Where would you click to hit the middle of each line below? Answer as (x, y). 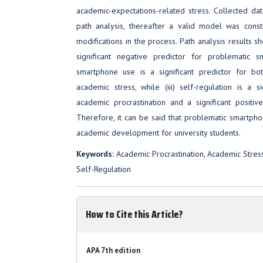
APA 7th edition (113, 250)
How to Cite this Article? (134, 214)
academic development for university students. (159, 132)
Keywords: (95, 154)
